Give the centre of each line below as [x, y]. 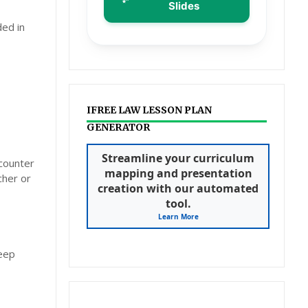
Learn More [178, 217]
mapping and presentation [178, 173]
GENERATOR [119, 127]
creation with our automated [178, 188]
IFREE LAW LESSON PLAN [150, 110]
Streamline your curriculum [178, 158]
